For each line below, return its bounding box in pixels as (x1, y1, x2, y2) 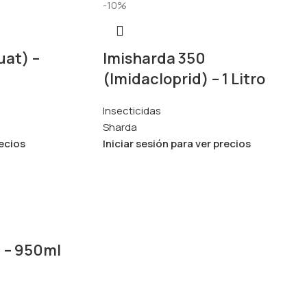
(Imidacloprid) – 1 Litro (102, 68, 265, 89)
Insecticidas (102, 103, 161, 118)
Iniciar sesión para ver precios (102, 136, 251, 151)
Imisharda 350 (102, 47, 206, 69)
